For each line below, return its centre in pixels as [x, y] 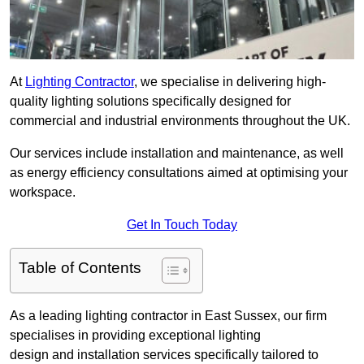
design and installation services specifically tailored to [164, 355]
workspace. [43, 193]
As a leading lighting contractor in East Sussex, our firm [168, 316]
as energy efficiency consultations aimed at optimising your [179, 173]
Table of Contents [80, 268]
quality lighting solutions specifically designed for [150, 102]
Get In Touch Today [182, 225]
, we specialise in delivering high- [230, 82]
